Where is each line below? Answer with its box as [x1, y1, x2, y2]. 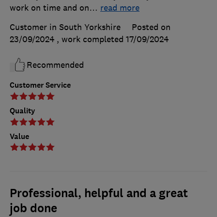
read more [100, 2, 139, 14]
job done [10, 201, 57, 216]
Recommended [27, 60, 84, 71]
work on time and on [10, 2, 89, 14]
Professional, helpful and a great [10, 186, 188, 201]
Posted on [132, 22, 170, 33]
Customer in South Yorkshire [10, 22, 121, 33]
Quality [10, 106, 35, 116]
